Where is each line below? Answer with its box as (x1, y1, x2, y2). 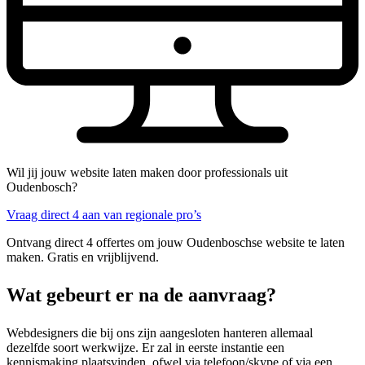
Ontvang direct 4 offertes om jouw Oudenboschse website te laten (7, 235, 345, 249)
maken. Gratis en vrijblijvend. (7, 249, 159, 264)
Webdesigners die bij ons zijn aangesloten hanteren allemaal (7, 325, 313, 340)
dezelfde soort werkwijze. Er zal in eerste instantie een (7, 340, 284, 354)
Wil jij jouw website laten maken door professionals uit (7, 165, 288, 179)
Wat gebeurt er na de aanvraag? (7, 284, 276, 306)
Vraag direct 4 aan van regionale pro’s (7, 207, 201, 222)
